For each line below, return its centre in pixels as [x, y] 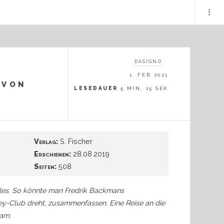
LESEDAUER [96, 88]
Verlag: [46, 141]
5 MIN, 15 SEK [144, 88]
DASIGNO [148, 62]
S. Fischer [75, 141]
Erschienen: [53, 153]
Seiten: [45, 166]
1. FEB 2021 [149, 74]
